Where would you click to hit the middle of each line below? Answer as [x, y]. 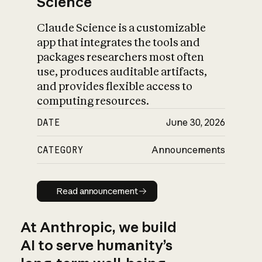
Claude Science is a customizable [122, 28]
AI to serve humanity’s [96, 245]
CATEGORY [61, 150]
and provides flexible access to [115, 87]
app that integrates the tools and [119, 43]
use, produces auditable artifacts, [122, 72]
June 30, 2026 [195, 123]
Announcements [188, 150]
